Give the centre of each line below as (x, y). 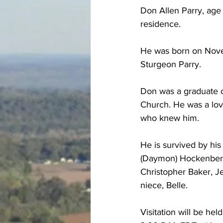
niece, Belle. (164, 185)
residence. (161, 24)
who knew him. (170, 118)
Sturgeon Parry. (171, 64)
